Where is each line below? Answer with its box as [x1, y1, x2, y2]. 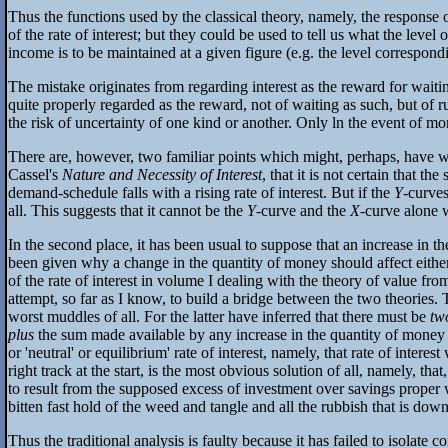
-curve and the [256, 202, 350, 220]
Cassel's [8, 166, 62, 184]
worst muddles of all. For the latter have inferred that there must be [8, 308, 430, 326]
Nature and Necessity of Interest [62, 166, 262, 184]
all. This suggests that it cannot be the [8, 202, 247, 220]
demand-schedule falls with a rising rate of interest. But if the [8, 184, 394, 202]
